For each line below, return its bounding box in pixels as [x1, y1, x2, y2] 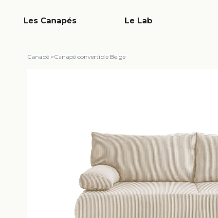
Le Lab [125, 16, 152, 25]
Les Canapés [23, 16, 76, 25]
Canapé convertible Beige [54, 53, 126, 60]
